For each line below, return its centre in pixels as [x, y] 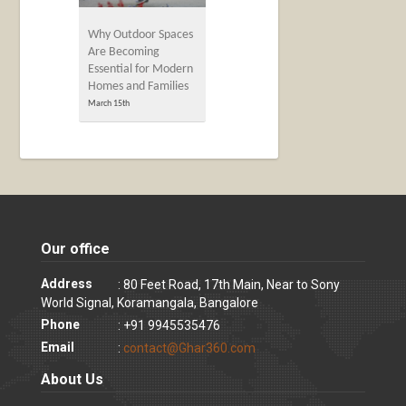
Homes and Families [139, 86]
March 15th [109, 103]
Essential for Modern [141, 69]
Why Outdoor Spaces [141, 34]
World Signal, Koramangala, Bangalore [149, 302]
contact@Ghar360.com [189, 348]
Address [66, 283]
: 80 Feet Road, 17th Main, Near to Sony [228, 284]
